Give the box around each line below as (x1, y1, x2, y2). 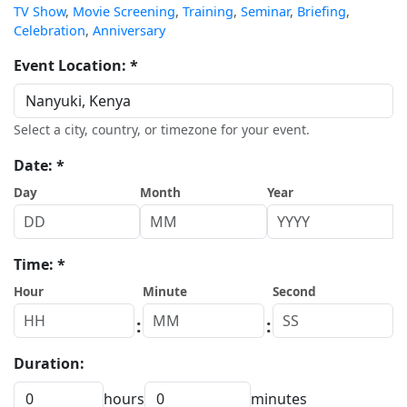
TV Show (14, 3, 65, 20)
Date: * (14, 155, 65, 175)
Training (183, 3, 233, 20)
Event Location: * (14, 55, 138, 75)
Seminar (241, 3, 290, 20)
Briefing (297, 3, 346, 20)
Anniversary (93, 22, 165, 39)
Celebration (14, 22, 85, 39)
